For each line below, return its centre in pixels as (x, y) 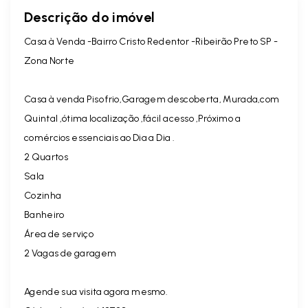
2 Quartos (46, 157)
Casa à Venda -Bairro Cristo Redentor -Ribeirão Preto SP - (151, 42)
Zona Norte (50, 61)
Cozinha (43, 196)
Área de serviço (59, 234)
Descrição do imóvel (90, 17)
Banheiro (44, 215)
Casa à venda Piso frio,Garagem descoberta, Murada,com (152, 99)
